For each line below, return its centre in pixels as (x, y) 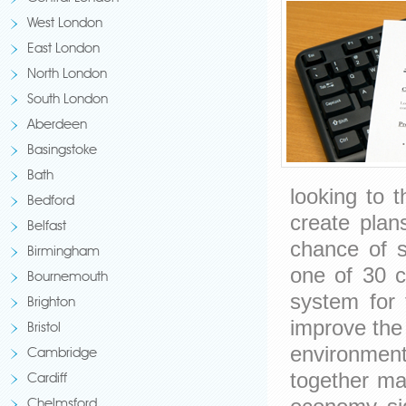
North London (67, 75)
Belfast (47, 227)
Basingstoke (62, 151)
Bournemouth (68, 278)
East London (63, 49)
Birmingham (63, 252)
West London (65, 24)
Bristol (44, 329)
